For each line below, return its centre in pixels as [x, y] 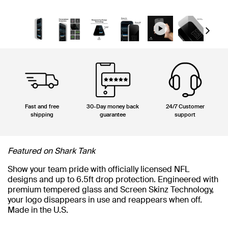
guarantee [113, 115]
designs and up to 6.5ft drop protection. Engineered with [113, 179]
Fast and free [42, 106]
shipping [42, 115]
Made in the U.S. [39, 210]
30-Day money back [113, 106]
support [185, 115]
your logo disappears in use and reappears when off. [105, 200]
